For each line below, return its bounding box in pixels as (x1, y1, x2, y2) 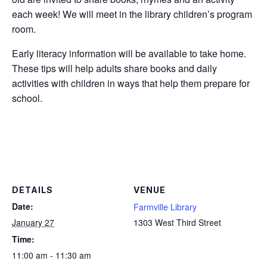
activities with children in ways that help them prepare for (12, 76, 250, 91)
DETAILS (12, 184, 53, 195)
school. (12, 91, 42, 105)
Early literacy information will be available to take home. (12, 46, 246, 61)
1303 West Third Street (133, 216, 221, 228)
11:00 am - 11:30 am (12, 249, 91, 261)
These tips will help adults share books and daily (12, 61, 217, 76)
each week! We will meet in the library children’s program (12, 7, 252, 21)
